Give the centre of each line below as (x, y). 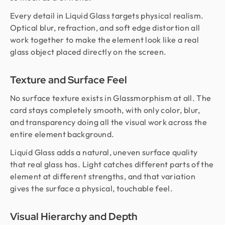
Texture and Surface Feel (69, 80)
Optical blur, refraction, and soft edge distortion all (105, 28)
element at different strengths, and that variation (103, 177)
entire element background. (62, 134)
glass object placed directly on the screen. (88, 52)
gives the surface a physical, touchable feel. (92, 189)
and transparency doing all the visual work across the (109, 122)
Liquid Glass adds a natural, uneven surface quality (104, 152)
